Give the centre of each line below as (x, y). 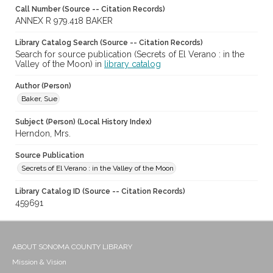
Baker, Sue (39, 99)
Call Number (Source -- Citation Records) (90, 9)
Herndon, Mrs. (43, 134)
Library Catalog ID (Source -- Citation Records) (100, 192)
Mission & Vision (39, 262)
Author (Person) (43, 86)
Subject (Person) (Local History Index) (83, 122)
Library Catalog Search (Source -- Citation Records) (109, 43)
